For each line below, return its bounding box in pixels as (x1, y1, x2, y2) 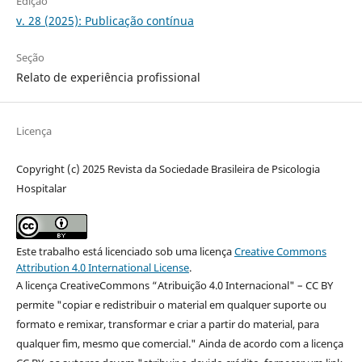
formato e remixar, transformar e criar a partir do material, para (15, 317, 319, 332)
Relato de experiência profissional (15, 69, 200, 86)
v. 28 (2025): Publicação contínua (15, 13, 194, 29)
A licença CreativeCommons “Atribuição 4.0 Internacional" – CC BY (15, 278, 333, 293)
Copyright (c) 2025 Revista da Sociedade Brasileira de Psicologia (15, 162, 320, 177)
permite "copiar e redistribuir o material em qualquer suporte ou (15, 297, 326, 313)
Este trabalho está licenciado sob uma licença (15, 244, 234, 259)
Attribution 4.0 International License (15, 260, 189, 276)
